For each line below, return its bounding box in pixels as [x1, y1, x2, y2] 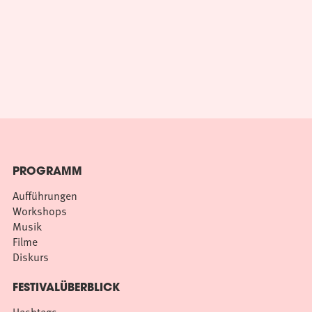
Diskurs [13, 249, 49, 266]
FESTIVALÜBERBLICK [13, 283, 120, 295]
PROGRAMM [13, 166, 82, 178]
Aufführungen [13, 187, 77, 205]
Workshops [13, 203, 67, 220]
